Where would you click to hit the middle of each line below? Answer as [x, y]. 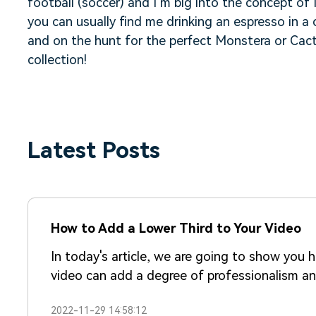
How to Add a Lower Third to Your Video [176, 229]
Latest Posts [94, 151]
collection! [57, 60]
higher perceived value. [116, 295]
